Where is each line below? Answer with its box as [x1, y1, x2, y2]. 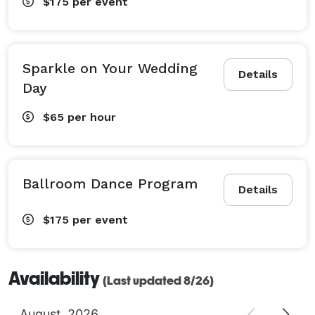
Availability [8, 267, 103, 289]
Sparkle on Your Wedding [22, 59, 198, 77]
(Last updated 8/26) [103, 273, 214, 288]
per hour [67, 110, 116, 124]
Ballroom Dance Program [22, 174, 198, 192]
